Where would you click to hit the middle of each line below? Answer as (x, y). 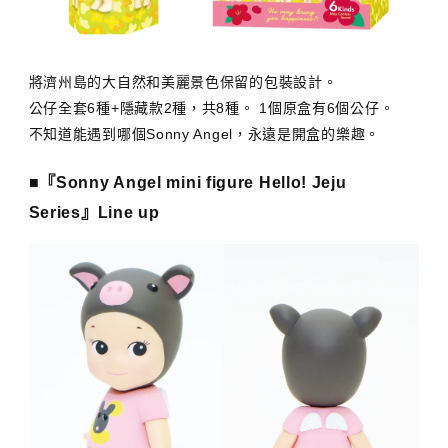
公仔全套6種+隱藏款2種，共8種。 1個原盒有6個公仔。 (211, 108)
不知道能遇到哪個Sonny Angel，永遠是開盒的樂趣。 (204, 134)
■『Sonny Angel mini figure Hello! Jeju (187, 182)
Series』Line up (94, 212)
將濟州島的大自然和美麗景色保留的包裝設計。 (183, 82)
